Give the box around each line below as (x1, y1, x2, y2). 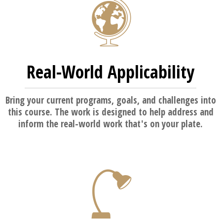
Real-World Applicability (27, 60, 194, 84)
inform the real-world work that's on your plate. (18, 117, 203, 130)
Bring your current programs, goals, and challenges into (5, 94, 216, 107)
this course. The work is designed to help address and (7, 106, 214, 118)
